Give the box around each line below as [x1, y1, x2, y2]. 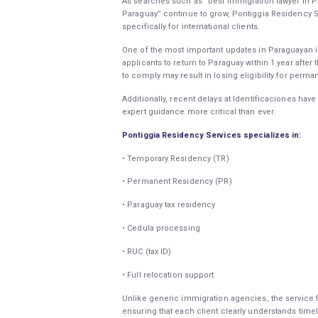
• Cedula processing [122, 224, 200, 234]
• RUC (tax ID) [122, 246, 172, 256]
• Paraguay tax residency [122, 200, 216, 210]
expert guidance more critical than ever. [122, 106, 276, 116]
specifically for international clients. [122, 22, 260, 32]
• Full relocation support [122, 270, 214, 280]
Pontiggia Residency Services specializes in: [122, 130, 302, 140]
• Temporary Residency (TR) [122, 153, 229, 163]
